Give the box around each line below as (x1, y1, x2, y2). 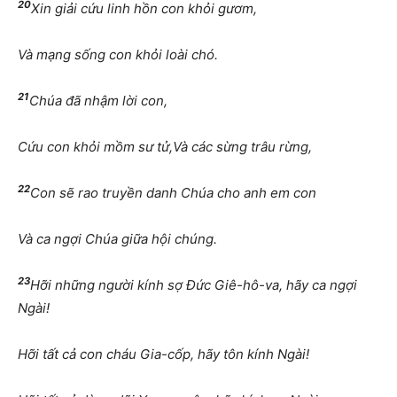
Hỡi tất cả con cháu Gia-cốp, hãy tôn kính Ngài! (18, 346, 309, 363)
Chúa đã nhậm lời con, (29, 92, 167, 110)
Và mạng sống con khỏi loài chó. (18, 46, 218, 64)
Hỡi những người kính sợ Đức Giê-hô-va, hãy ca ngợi (30, 276, 357, 294)
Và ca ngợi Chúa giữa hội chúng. (18, 230, 217, 248)
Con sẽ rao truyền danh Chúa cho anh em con (30, 184, 316, 202)
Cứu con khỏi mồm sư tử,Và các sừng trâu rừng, (18, 138, 312, 156)
